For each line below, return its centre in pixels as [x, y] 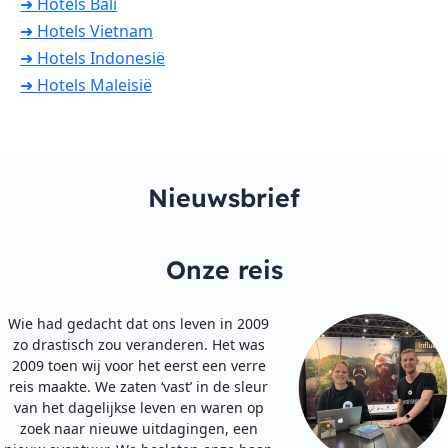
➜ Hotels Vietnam [86, 31]
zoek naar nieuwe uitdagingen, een [138, 429]
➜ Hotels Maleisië [86, 85]
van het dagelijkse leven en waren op [138, 408]
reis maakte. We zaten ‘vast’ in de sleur [138, 387]
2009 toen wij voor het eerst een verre [138, 366]
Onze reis [224, 270]
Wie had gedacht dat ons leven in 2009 [138, 324]
